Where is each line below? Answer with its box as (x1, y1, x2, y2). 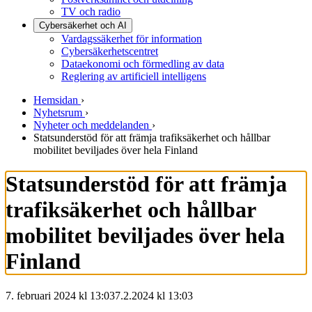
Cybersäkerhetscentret (61, 45, 158, 57)
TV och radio (61, 6, 120, 17)
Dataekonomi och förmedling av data (61, 58, 224, 70)
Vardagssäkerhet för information (61, 33, 202, 45)
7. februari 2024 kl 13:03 (6, 289, 115, 302)
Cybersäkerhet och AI (39, 20, 127, 31)
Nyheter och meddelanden (33, 119, 149, 131)
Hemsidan (33, 94, 78, 106)
